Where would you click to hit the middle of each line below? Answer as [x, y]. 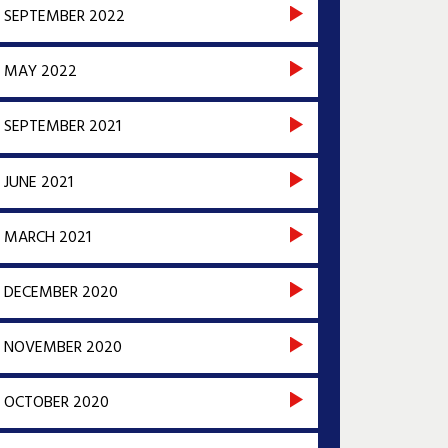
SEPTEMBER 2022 [64, 17]
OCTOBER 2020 [56, 403]
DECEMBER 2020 [60, 292]
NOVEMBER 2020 [62, 348]
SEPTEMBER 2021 [62, 127]
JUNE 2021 [38, 182]
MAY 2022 [40, 72]
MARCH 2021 [47, 237]
